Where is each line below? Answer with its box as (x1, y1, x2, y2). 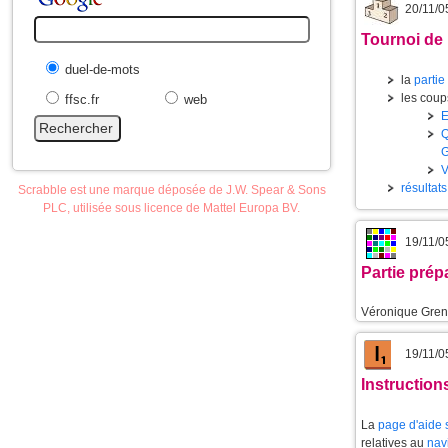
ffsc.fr (65, 92, 100, 107)
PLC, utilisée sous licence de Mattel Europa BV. (43, 200, 300, 215)
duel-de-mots (65, 62, 141, 77)
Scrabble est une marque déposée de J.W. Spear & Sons (17, 182, 326, 197)
